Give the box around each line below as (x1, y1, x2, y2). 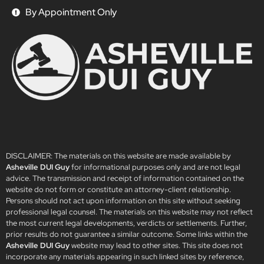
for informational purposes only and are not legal (70, 162, 240, 173)
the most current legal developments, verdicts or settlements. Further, (6, 218, 247, 229)
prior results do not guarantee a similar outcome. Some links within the (6, 229, 247, 240)
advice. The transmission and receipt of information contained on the (6, 173, 244, 184)
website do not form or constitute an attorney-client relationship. (6, 184, 231, 195)
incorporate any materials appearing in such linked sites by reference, (6, 252, 244, 262)
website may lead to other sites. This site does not (70, 240, 243, 251)
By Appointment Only (25, 6, 117, 19)
